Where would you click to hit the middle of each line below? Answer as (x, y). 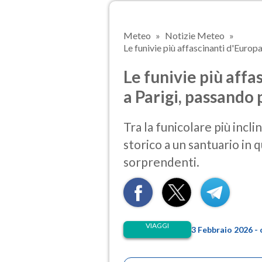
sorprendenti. (161, 162)
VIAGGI (157, 226)
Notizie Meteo (195, 35)
